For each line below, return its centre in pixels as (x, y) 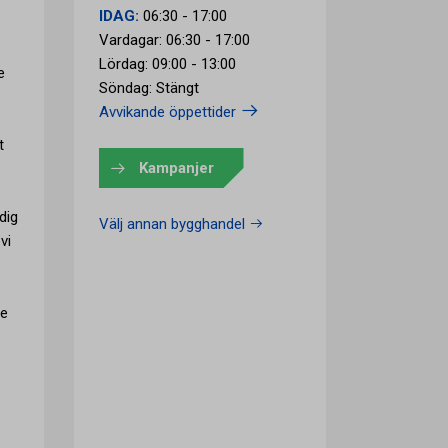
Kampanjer (176, 168)
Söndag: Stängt (148, 88)
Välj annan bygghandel (173, 224)
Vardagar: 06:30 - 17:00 (174, 40)
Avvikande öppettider (169, 112)
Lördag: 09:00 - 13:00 (167, 64)
